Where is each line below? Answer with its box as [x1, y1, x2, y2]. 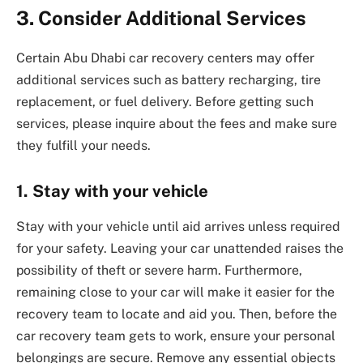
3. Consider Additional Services [16, 6, 306, 30]
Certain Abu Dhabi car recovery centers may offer [16, 50, 314, 66]
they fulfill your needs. [16, 138, 151, 154]
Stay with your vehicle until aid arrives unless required [16, 219, 340, 235]
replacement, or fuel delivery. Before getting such [16, 94, 314, 110]
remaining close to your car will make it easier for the [16, 284, 335, 301]
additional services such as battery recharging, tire [16, 72, 321, 88]
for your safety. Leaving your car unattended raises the [16, 241, 344, 257]
